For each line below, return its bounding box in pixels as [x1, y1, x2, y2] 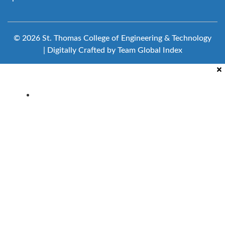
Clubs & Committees [35, 90, 111, 99]
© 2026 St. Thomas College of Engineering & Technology [14, 34, 211, 42]
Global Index [137, 46, 182, 54]
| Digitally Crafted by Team [43, 46, 138, 54]
